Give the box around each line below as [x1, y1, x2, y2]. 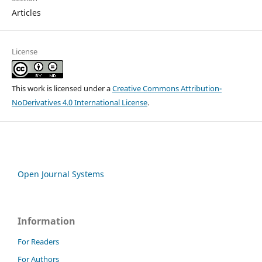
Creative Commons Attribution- [112, 83, 222, 94]
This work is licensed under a [11, 83, 112, 94]
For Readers [18, 236, 59, 247]
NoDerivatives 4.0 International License [11, 97, 147, 108]
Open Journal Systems [18, 168, 104, 180]
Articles [11, 7, 41, 18]
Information [18, 215, 75, 228]
